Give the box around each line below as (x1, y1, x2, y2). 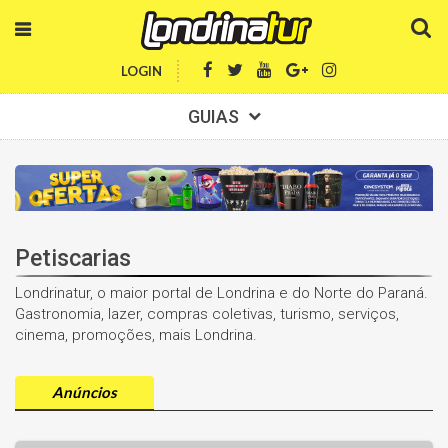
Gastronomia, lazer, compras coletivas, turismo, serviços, (15, 305, 399, 324)
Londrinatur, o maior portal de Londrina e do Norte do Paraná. (15, 284, 428, 303)
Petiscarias (15, 245, 131, 273)
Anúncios (52, 383, 118, 402)
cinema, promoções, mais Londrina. (15, 326, 257, 345)
